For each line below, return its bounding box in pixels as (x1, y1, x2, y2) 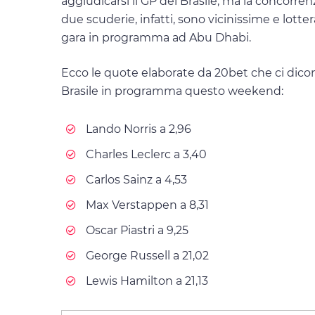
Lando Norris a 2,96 (86, 122, 191, 136)
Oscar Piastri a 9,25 (86, 223, 188, 237)
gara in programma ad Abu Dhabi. (61, 31, 251, 45)
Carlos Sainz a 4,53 (86, 172, 187, 186)
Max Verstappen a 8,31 (86, 198, 209, 212)
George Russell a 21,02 (86, 248, 209, 262)
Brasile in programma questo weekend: (61, 84, 283, 98)
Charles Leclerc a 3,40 (86, 147, 207, 161)
